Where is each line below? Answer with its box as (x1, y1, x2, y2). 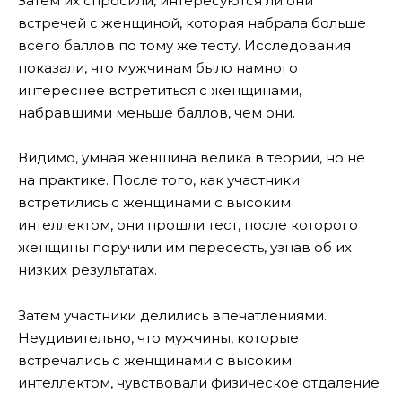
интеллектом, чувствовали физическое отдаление (18, 373, 380, 391)
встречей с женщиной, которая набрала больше (18, 13, 366, 31)
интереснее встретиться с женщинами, (18, 81, 301, 99)
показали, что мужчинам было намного (18, 58, 298, 76)
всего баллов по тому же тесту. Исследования (18, 36, 351, 54)
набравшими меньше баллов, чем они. (18, 103, 295, 121)
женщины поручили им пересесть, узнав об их (18, 239, 352, 257)
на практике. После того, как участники (18, 171, 300, 189)
